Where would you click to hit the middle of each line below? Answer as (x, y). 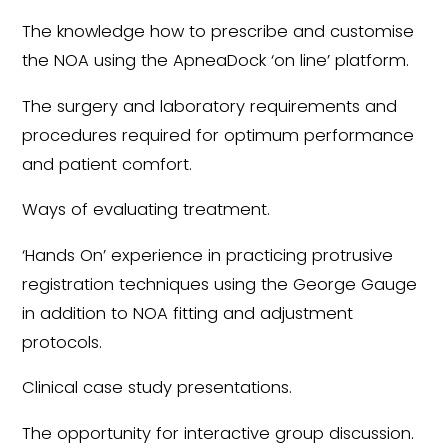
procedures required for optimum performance (218, 135)
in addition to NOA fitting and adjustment (188, 313)
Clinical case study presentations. (157, 388)
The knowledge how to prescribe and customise (218, 32)
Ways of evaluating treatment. (146, 210)
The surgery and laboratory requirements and (210, 106)
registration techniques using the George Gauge (220, 284)
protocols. (62, 342)
